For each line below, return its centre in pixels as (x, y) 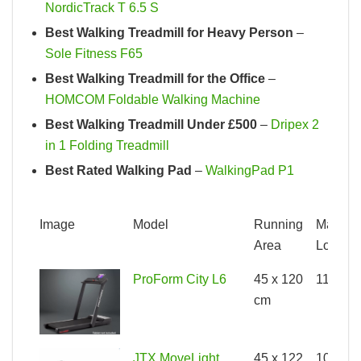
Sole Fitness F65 (94, 53)
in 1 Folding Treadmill (107, 145)
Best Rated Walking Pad (118, 170)
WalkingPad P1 (250, 170)
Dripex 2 (295, 124)
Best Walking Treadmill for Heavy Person (169, 32)
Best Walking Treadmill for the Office (155, 78)
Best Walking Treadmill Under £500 (151, 124)
